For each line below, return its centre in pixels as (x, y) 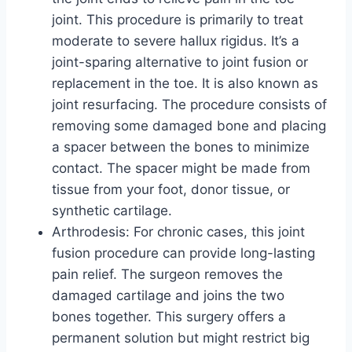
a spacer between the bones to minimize (181, 147)
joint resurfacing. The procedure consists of (189, 105)
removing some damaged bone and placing (189, 126)
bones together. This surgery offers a (169, 317)
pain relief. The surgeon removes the (167, 275)
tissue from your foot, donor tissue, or (171, 190)
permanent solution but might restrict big (181, 338)
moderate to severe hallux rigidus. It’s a (176, 41)
